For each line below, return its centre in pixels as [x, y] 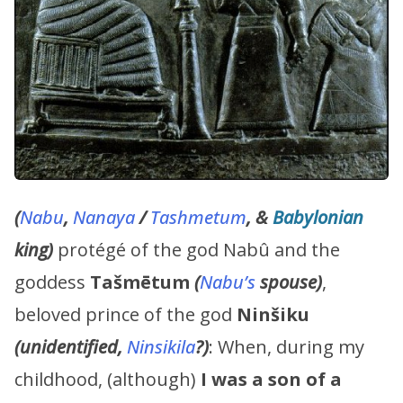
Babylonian [318, 217]
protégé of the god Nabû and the [197, 249]
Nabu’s [228, 282]
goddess [52, 282]
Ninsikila [161, 346]
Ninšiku [273, 314]
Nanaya [104, 217]
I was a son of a [271, 379]
